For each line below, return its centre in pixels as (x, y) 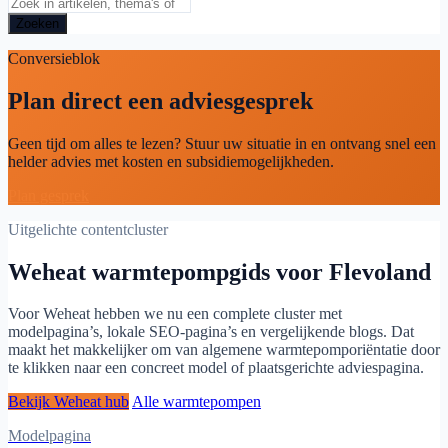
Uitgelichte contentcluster (88, 229)
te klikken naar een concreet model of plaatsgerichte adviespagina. (216, 368)
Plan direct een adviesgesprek (160, 100)
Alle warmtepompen (196, 402)
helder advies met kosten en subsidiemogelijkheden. (171, 161)
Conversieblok (54, 58)
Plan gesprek (48, 195)
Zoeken (37, 23)
